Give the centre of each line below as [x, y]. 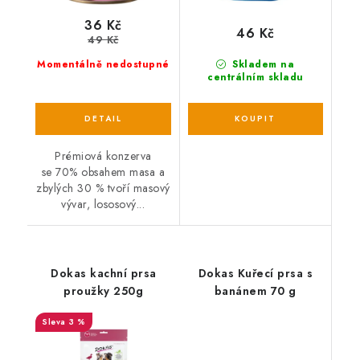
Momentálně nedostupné [103, 64]
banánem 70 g [255, 290]
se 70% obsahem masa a [103, 172]
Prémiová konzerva [103, 155]
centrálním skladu [256, 77]
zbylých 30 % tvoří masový [103, 188]
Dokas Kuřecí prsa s [255, 273]
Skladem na [262, 64]
